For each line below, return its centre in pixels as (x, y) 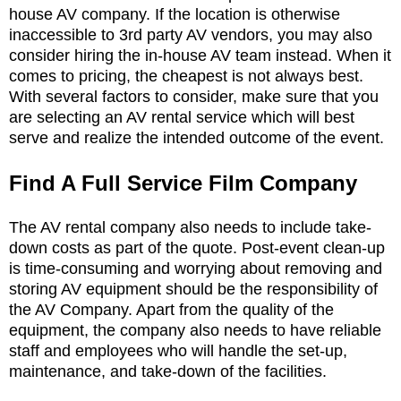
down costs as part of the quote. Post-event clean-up (197, 247)
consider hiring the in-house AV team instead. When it (200, 55)
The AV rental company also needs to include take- (190, 227)
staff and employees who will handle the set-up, (178, 350)
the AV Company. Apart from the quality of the (171, 309)
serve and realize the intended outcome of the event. (199, 137)
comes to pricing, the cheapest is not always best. (186, 76)
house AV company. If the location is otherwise (175, 14)
